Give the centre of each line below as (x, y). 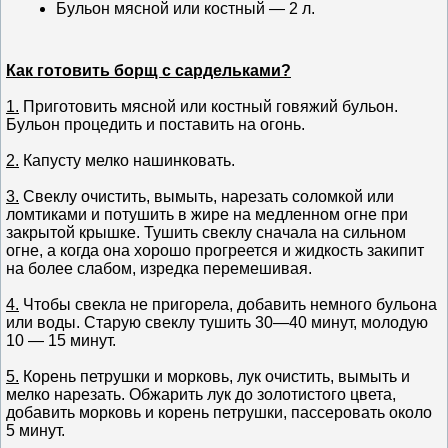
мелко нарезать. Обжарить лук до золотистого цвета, (201, 394)
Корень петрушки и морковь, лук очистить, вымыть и (214, 376)
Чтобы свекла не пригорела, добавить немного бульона (228, 304)
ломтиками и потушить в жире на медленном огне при (207, 214)
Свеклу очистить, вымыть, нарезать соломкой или (206, 196)
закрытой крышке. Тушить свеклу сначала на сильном (206, 232)
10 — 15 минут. (61, 340)
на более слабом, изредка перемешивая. (159, 268)
